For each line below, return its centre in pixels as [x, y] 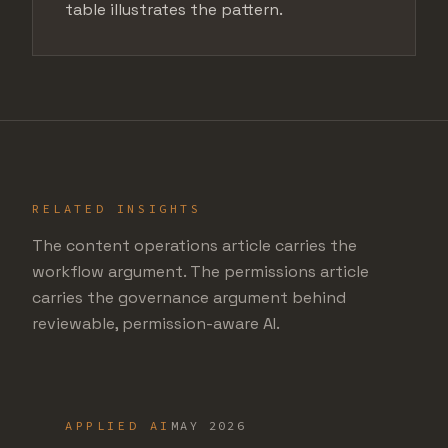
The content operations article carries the [194, 245]
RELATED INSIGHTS [117, 208]
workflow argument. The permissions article [200, 271]
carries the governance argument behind [189, 297]
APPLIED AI [118, 425]
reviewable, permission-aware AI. [156, 323]
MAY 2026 [209, 425]
